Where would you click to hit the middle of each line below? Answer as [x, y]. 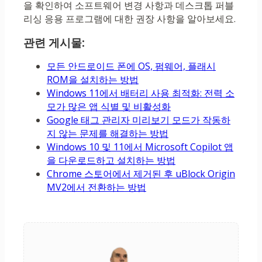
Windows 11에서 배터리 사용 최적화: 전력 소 [141, 93]
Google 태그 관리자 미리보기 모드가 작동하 [139, 120]
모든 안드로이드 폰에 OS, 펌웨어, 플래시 [131, 66]
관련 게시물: [54, 43]
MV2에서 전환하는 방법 [96, 187]
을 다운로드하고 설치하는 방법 [111, 161]
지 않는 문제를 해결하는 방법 [108, 134]
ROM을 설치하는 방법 [93, 80]
